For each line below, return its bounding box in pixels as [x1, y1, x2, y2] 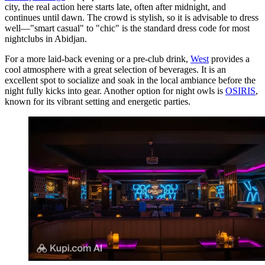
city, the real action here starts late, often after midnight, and [5, 1, 226, 12]
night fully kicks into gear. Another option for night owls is [5, 85, 225, 96]
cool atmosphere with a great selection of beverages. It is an [5, 64, 226, 75]
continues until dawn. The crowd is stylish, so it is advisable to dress [5, 12, 258, 22]
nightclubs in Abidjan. [5, 33, 87, 44]
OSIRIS [225, 85, 256, 96]
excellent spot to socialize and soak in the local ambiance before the [5, 75, 256, 85]
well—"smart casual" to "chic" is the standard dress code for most [5, 22, 250, 33]
